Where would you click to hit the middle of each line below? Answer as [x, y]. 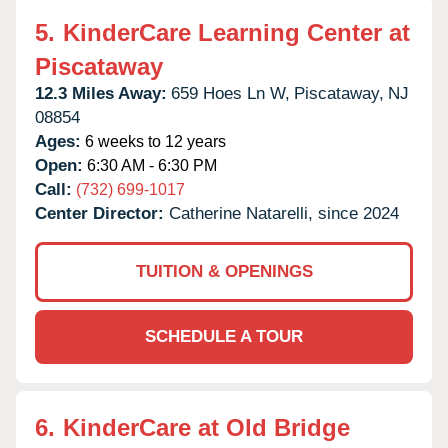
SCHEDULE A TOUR [224, 336]
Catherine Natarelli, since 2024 [284, 213]
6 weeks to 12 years [153, 141]
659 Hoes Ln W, [230, 93]
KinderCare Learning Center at [236, 32]
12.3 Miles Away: [101, 93]
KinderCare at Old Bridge [206, 427]
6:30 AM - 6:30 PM [150, 165]
